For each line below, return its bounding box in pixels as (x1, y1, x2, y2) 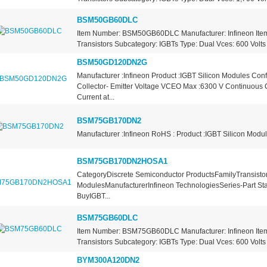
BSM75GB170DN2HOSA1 (76, 157, 167, 166)
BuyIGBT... (76, 192, 110, 201)
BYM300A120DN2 (76, 256, 139, 265)
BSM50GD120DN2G (76, 58, 147, 67)
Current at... (76, 93, 114, 102)
